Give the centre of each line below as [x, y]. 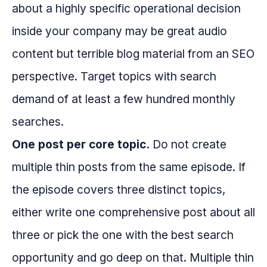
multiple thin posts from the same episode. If [129, 167]
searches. [38, 122]
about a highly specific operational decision [126, 9]
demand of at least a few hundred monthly [124, 99]
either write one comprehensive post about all [133, 212]
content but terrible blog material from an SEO [133, 54]
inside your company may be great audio [119, 31]
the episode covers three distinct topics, [119, 190]
